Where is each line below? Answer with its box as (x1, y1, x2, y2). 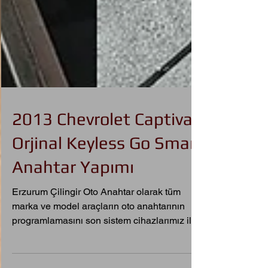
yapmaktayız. (12, 248, 68, 260)
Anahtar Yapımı (12, 176, 134, 196)
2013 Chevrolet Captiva (12, 128, 193, 148)
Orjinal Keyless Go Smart (12, 152, 203, 172)
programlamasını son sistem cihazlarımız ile (12, 234, 197, 245)
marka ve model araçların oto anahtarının (12, 220, 185, 231)
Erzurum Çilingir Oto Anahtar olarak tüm (12, 205, 181, 217)
